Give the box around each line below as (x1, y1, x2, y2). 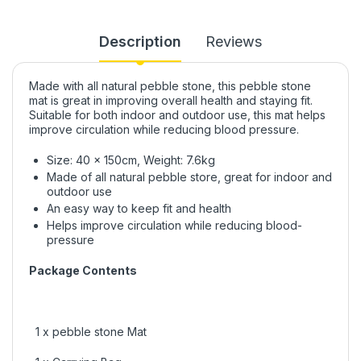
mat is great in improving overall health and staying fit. (29, 93, 313, 107)
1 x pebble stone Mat (29, 324, 147, 338)
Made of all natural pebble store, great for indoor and (47, 169, 332, 184)
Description (99, 32, 181, 50)
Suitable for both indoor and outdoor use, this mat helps (29, 107, 326, 122)
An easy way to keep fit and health (47, 201, 231, 215)
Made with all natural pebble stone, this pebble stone (29, 78, 311, 93)
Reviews (205, 32, 262, 50)
